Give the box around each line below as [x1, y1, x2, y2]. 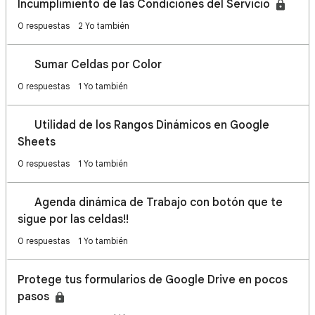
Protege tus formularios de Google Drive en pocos [18, 273, 288, 287]
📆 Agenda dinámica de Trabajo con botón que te [18, 195, 283, 210]
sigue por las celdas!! [18, 212, 129, 226]
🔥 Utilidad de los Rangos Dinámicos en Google [18, 118, 269, 132]
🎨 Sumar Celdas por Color [18, 58, 162, 72]
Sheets [18, 135, 56, 149]
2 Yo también [78, 20, 129, 31]
